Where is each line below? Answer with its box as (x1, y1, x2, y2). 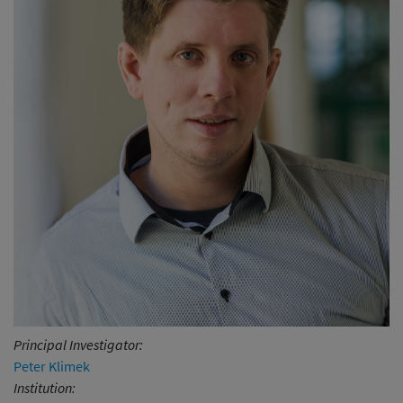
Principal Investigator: (13, 335, 143, 354)
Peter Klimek (13, 356, 90, 375)
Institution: (13, 378, 76, 397)
